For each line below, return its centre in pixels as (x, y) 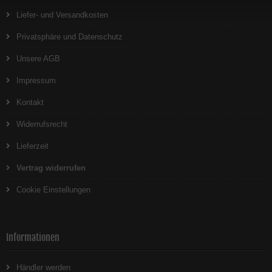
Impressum (36, 80)
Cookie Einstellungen (53, 190)
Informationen (33, 237)
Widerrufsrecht (42, 124)
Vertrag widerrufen (51, 168)
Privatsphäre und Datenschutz (70, 37)
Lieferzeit (32, 146)
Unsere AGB (38, 59)
